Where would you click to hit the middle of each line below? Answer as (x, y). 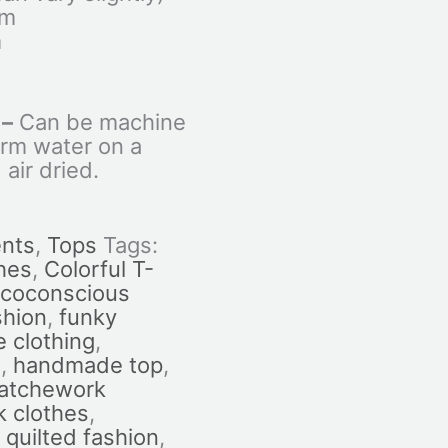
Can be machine (99, 122)
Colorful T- (98, 269)
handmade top (87, 365)
